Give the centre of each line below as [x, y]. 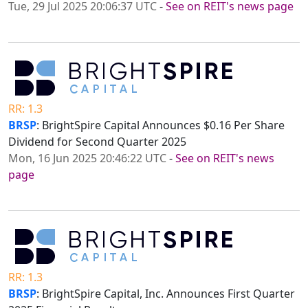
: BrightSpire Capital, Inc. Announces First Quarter [166, 294]
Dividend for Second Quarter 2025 [97, 142]
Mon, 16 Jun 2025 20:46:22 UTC [87, 158]
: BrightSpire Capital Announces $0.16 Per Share [161, 125]
